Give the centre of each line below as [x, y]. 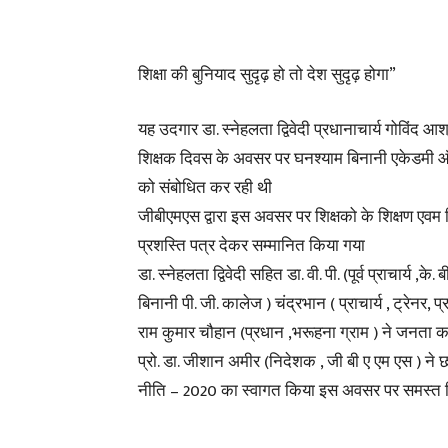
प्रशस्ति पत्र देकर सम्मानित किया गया [251, 246]
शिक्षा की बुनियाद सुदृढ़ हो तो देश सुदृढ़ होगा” [267, 75]
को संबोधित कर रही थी [205, 188]
